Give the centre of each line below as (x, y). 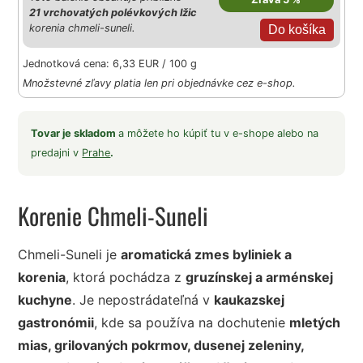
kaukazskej (250, 300)
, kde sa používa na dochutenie (192, 323)
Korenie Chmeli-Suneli (113, 216)
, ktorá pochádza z (126, 278)
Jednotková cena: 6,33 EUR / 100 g (110, 64)
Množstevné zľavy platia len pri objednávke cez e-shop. (160, 83)
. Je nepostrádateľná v (143, 300)
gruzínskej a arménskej (260, 278)
